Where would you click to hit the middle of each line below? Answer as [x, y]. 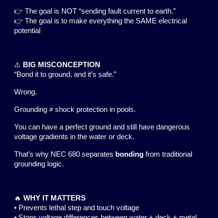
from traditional [168, 154]
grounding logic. [39, 164]
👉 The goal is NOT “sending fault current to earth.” [95, 11]
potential [27, 31]
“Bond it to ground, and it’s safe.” [65, 74]
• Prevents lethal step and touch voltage [77, 208]
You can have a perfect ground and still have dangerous [102, 127]
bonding [130, 154]
